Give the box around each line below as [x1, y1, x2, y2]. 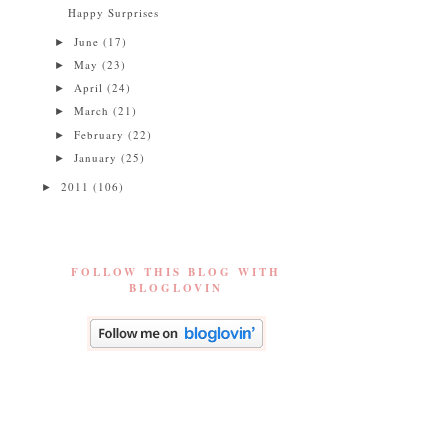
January [74, 149, 122, 165]
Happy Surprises [68, 4, 160, 20]
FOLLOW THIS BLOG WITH [71, 264, 281, 280]
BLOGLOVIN [129, 280, 223, 296]
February [74, 126, 129, 142]
